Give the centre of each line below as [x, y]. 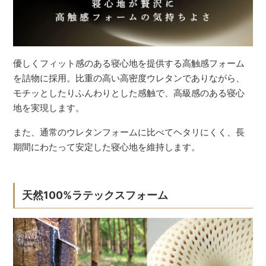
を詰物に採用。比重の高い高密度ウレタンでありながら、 [129, 78]
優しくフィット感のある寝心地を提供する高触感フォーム [129, 63]
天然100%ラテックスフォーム [95, 195]
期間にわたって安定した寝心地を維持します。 [107, 147]
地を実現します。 [49, 107]
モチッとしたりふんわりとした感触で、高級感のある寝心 [129, 93]
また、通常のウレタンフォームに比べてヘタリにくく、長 [129, 132]
